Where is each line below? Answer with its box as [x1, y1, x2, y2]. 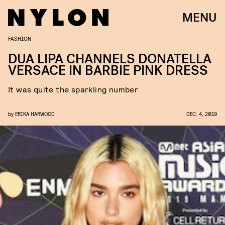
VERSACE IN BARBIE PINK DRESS [8, 62, 208, 79]
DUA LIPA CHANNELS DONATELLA [8, 50, 211, 68]
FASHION [8, 35, 31, 42]
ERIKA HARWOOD [15, 110, 55, 117]
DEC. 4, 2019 [186, 110, 217, 117]
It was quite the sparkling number [8, 84, 139, 94]
